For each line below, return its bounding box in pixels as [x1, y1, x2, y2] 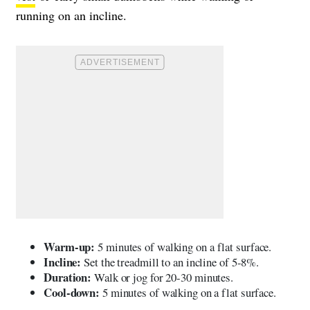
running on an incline [16, 6, 123, 24]
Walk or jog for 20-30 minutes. [91, 268, 234, 285]
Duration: [44, 268, 92, 286]
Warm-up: [44, 237, 95, 255]
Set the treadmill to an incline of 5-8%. [81, 253, 259, 270]
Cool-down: [44, 283, 100, 301]
